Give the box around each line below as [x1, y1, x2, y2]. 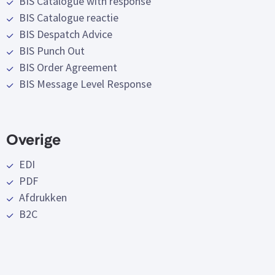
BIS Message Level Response [19, 76, 152, 91]
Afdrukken [19, 190, 67, 204]
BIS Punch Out [19, 43, 85, 58]
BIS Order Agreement [19, 60, 117, 74]
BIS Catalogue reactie [19, 10, 118, 25]
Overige [6, 133, 61, 149]
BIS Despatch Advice [19, 26, 112, 41]
